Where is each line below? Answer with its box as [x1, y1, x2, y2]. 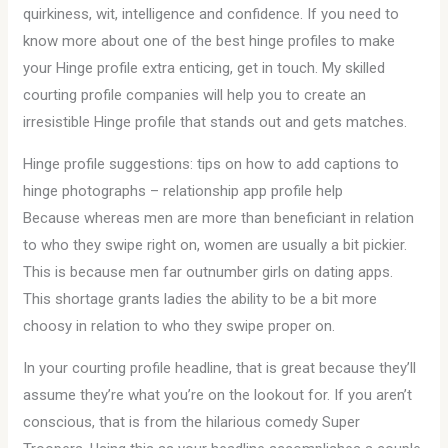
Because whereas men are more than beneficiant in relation [23, 209, 415, 227]
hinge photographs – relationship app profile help [23, 182, 344, 200]
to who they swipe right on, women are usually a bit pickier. [23, 236, 408, 254]
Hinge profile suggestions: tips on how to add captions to [23, 155, 400, 173]
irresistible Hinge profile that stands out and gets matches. [23, 113, 408, 131]
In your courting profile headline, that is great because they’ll [23, 359, 417, 377]
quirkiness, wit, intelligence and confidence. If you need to [23, 5, 400, 23]
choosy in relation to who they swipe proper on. [23, 317, 336, 335]
